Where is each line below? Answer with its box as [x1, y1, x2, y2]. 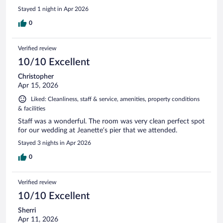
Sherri [18, 207, 36, 214]
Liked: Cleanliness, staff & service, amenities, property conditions [31, 96, 200, 102]
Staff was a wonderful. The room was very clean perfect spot [18, 117, 205, 125]
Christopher [18, 73, 54, 80]
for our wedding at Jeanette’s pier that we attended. [18, 126, 177, 134]
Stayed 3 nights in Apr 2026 [18, 139, 91, 146]
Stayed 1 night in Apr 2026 [18, 5, 89, 12]
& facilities [18, 105, 45, 111]
